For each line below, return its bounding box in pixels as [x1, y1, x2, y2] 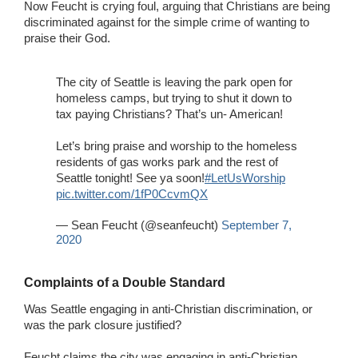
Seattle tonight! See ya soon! [56, 170, 205, 185]
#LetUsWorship [205, 170, 285, 185]
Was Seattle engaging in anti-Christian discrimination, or [24, 301, 312, 316]
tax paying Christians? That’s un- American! [56, 106, 283, 121]
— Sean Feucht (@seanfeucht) [56, 217, 221, 232]
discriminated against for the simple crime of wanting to [24, 14, 309, 29]
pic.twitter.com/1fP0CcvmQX [56, 186, 208, 201]
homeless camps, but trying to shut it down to [56, 90, 292, 105]
